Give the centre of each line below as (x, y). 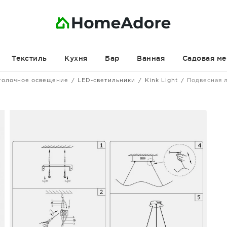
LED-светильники (107, 81)
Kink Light (161, 81)
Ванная (151, 58)
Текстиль (29, 58)
